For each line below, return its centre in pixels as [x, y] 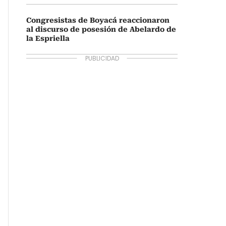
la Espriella [48, 38]
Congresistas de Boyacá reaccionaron [98, 20]
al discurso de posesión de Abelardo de [101, 29]
